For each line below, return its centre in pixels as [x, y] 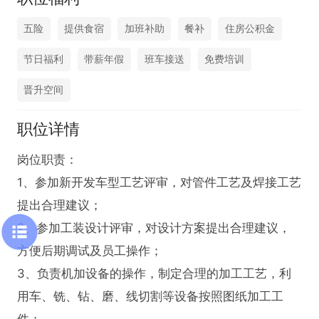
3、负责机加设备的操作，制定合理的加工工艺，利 [154, 273]
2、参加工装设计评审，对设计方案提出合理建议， [153, 228]
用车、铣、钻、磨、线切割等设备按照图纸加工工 [150, 296]
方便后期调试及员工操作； [89, 250]
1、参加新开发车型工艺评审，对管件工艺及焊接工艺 [159, 182]
